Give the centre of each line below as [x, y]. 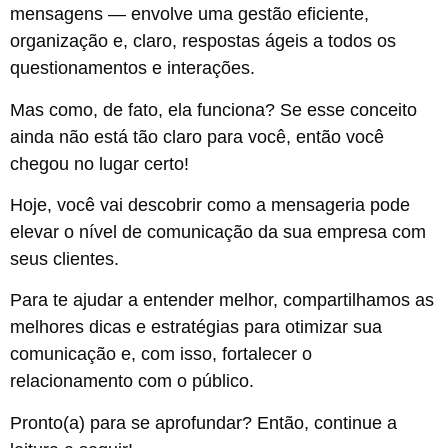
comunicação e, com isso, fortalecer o [161, 354]
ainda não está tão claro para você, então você [197, 136]
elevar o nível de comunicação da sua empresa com [218, 231]
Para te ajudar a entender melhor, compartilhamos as [222, 300]
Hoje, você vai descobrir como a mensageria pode [210, 204]
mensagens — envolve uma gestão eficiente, [189, 14]
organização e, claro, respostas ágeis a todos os [203, 41]
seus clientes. [67, 258]
